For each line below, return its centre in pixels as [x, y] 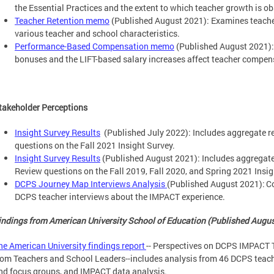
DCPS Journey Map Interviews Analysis [91, 184]
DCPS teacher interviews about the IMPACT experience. [121, 197]
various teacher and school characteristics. [98, 33]
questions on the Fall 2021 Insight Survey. [95, 146]
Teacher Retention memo [62, 20]
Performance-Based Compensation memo [94, 46]
